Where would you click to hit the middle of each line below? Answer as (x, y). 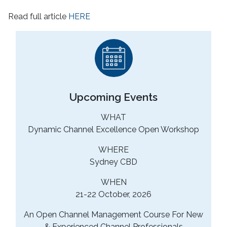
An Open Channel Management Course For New (113, 215)
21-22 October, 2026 (113, 195)
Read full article (38, 16)
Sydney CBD (113, 162)
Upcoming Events (113, 97)
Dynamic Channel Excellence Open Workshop (113, 130)
